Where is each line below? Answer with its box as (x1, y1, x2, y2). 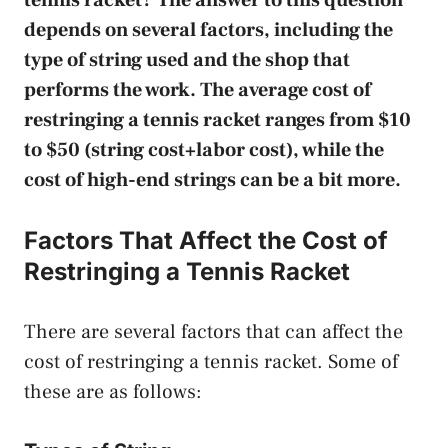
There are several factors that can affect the (24, 318, 403, 345)
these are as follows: (24, 378, 202, 405)
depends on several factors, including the (24, 16, 393, 43)
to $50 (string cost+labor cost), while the (24, 136, 384, 163)
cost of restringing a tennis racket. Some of (24, 348, 398, 375)
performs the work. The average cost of (24, 76, 371, 103)
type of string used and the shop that (24, 46, 350, 73)
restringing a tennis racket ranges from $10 (24, 106, 411, 133)
